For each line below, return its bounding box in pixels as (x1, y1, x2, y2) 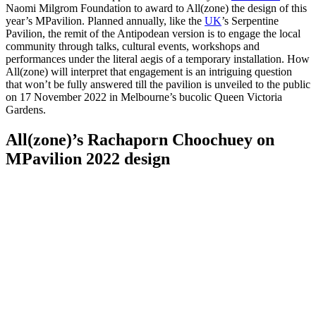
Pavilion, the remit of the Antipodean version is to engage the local (6, 28, 300, 40)
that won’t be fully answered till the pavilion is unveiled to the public (6, 78, 310, 91)
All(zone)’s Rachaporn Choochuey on (6, 130, 274, 149)
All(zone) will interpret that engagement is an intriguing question (6, 66, 292, 78)
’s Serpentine (221, 15, 279, 28)
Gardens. (6, 104, 46, 116)
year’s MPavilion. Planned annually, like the (6, 15, 205, 28)
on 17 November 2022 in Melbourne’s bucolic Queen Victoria (6, 91, 282, 104)
